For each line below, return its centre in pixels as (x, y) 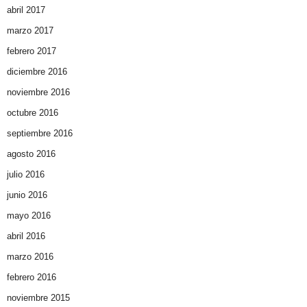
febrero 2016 (32, 278)
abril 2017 (26, 10)
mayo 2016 (29, 216)
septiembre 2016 (40, 134)
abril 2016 (26, 236)
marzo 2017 (30, 31)
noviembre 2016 (38, 93)
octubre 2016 (33, 113)
